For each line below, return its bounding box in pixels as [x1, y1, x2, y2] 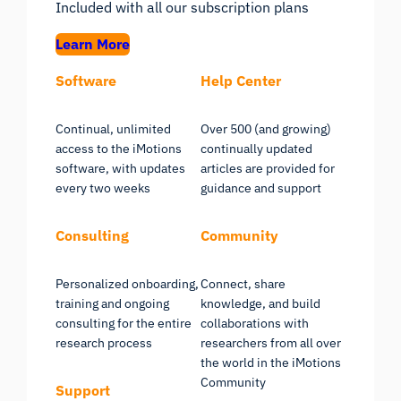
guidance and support [200, 179, 321, 196]
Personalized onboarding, [55, 275, 200, 292]
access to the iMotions [55, 140, 183, 157]
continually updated [200, 140, 312, 157]
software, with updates [55, 159, 186, 176]
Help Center [200, 71, 281, 90]
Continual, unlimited [55, 120, 172, 137]
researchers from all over [200, 334, 341, 351]
